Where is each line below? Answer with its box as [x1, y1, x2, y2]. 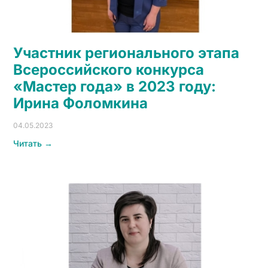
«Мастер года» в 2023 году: [13, 77, 216, 95]
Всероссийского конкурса [13, 60, 204, 78]
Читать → [13, 138, 53, 148]
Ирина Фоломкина [13, 94, 148, 112]
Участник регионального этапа [13, 44, 239, 62]
